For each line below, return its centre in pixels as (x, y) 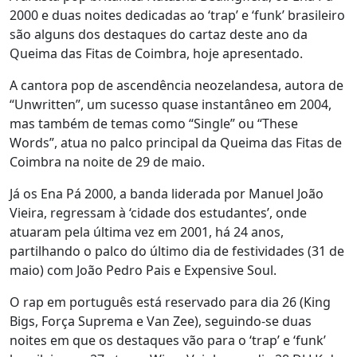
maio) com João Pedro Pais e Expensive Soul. (143, 270)
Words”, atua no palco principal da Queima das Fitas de (176, 143)
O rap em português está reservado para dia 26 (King (170, 302)
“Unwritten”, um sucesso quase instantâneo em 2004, (171, 104)
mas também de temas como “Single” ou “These (154, 124)
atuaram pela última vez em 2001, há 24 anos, (147, 232)
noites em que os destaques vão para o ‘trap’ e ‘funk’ (168, 340)
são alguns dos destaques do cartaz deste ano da (159, 34)
